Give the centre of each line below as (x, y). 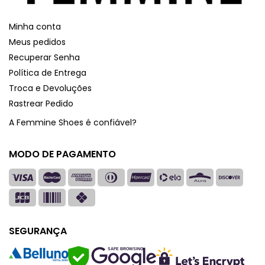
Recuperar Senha (44, 57)
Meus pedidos (37, 42)
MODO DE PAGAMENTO (62, 154)
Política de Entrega (48, 72)
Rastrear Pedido (41, 103)
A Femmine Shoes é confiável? (73, 122)
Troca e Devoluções (50, 88)
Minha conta (35, 26)
